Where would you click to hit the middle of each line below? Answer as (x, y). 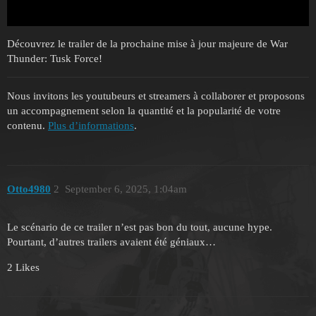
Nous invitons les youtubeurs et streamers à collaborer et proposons (156, 96)
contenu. (28, 126)
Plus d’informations (91, 126)
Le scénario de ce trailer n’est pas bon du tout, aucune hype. (140, 227)
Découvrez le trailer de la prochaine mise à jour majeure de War (147, 44)
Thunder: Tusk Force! (55, 59)
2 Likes (23, 268)
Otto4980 (29, 189)
